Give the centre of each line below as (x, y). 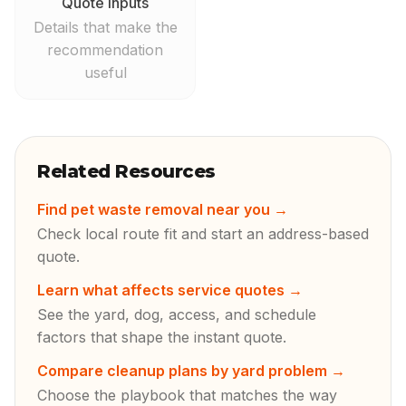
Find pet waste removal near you (154, 209)
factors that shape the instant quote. (162, 337)
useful (105, 72)
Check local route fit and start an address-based (203, 234)
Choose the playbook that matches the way (187, 395)
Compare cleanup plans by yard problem (182, 371)
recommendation (105, 50)
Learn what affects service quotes (161, 290)
